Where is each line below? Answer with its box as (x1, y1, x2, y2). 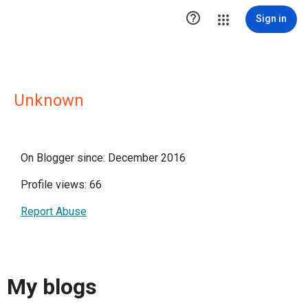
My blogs (7, 274, 97, 300)
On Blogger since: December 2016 (21, 151, 186, 164)
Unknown (14, 91, 84, 110)
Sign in (256, 13, 287, 24)
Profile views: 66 (21, 178, 102, 191)
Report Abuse (21, 205, 87, 218)
